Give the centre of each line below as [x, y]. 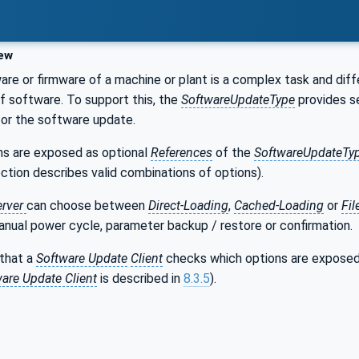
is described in [140, 278]
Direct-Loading [188, 205]
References [182, 152]
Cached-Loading [279, 205]
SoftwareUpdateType [238, 99]
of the [233, 152]
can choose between [87, 205]
